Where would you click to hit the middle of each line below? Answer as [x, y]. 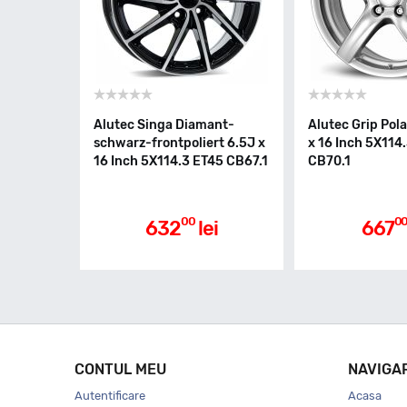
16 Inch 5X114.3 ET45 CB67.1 [181, 161]
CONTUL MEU [120, 369]
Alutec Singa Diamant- [164, 125]
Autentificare [110, 396]
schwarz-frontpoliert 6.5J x [179, 143]
